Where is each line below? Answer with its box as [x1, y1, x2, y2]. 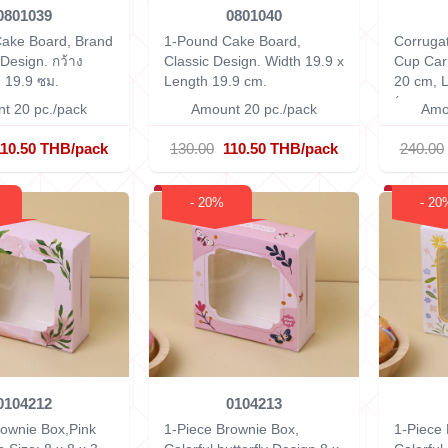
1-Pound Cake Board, [164, 33, 301, 49]
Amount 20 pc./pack [191, 101, 317, 117]
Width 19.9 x [265, 53, 344, 69]
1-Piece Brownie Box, [164, 421, 299, 437]
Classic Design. [164, 53, 265, 69]
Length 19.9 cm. [164, 73, 267, 89]
